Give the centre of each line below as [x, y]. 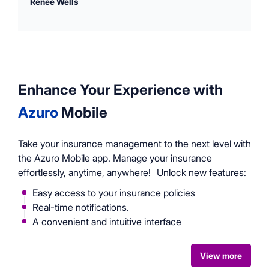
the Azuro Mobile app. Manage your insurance [115, 158]
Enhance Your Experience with [120, 89]
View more [221, 255]
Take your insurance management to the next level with [134, 143]
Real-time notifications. [81, 207]
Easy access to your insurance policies [114, 192]
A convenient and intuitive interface [107, 221]
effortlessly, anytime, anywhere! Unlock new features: [132, 172]
